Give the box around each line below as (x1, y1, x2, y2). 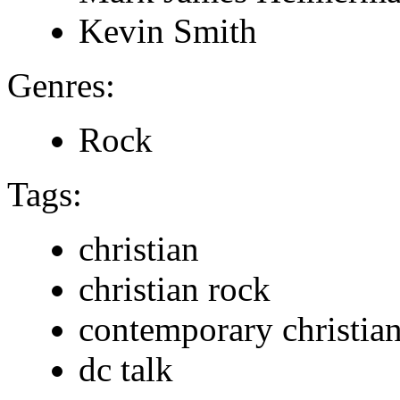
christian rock (79, 269, 271, 308)
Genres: (7, 65, 115, 104)
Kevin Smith (79, 11, 257, 50)
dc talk (79, 349, 173, 388)
